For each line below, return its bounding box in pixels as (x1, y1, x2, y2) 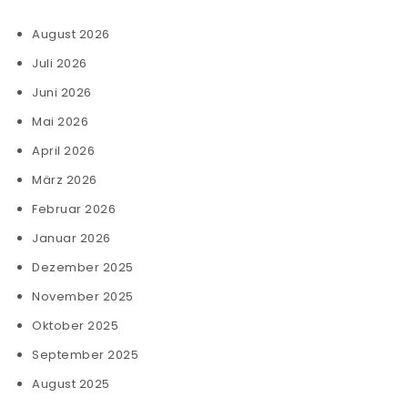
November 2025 (32, 288, 134, 305)
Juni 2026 (32, 84, 92, 101)
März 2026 (32, 171, 97, 189)
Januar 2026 (32, 229, 111, 247)
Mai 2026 (32, 113, 88, 130)
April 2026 (32, 142, 95, 159)
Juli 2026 (32, 55, 87, 72)
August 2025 (32, 375, 110, 393)
